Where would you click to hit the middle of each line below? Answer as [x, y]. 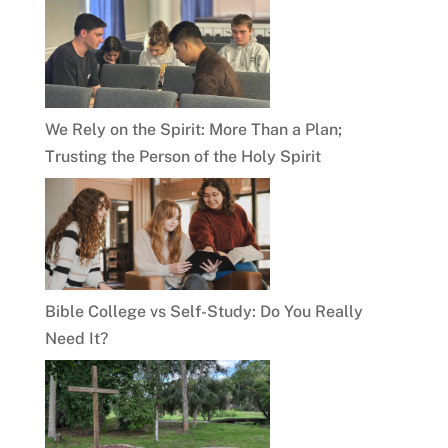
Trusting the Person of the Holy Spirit [182, 156]
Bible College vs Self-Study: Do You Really [203, 312]
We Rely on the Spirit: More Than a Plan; [193, 129]
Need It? [76, 339]
